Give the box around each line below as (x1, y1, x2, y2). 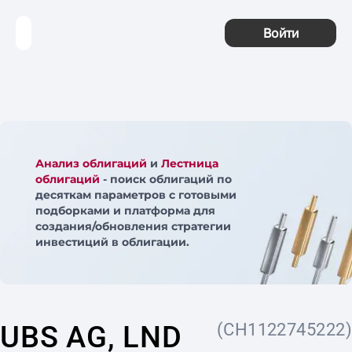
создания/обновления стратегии (35, 219, 231, 233)
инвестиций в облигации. (35, 235, 189, 249)
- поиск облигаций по (100, 172, 232, 186)
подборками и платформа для (35, 203, 215, 218)
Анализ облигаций (35, 156, 147, 170)
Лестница (161, 156, 218, 170)
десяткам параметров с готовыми (35, 188, 236, 202)
